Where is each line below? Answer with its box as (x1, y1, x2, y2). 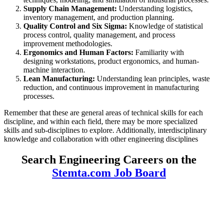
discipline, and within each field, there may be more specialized (4, 117, 198, 126)
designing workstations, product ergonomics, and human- (23, 56, 199, 65)
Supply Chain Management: (23, 4, 117, 13)
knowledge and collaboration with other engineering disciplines (4, 134, 198, 143)
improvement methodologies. (23, 39, 112, 48)
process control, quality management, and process (23, 30, 175, 39)
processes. (23, 91, 54, 100)
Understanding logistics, (117, 4, 193, 13)
